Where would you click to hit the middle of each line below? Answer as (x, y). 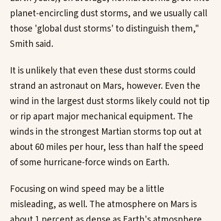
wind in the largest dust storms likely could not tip (110, 102)
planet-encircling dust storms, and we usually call (109, 14)
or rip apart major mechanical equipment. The (101, 117)
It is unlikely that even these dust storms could (103, 71)
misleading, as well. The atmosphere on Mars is (103, 204)
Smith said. (32, 44)
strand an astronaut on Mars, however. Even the (105, 86)
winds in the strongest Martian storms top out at (106, 132)
